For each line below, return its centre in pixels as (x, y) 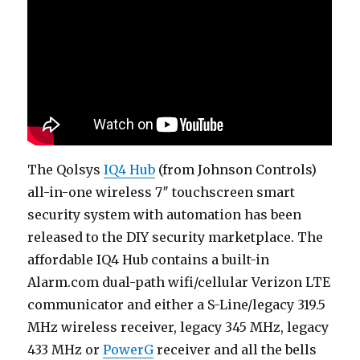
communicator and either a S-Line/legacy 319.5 (177, 305)
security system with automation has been (165, 215)
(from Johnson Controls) (236, 170)
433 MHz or (65, 350)
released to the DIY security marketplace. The (176, 237)
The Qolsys (66, 170)
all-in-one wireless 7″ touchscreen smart (162, 192)
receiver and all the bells (235, 350)
